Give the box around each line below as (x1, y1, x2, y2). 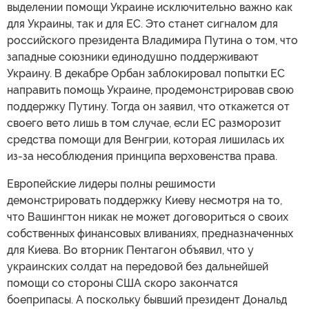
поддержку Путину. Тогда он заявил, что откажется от (7, 100, 290, 113)
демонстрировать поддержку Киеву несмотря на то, (7, 194, 282, 207)
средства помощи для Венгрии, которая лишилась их (7, 133, 284, 146)
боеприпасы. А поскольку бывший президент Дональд (7, 293, 287, 306)
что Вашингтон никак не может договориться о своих (7, 210, 288, 223)
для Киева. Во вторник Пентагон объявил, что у (7, 243, 254, 257)
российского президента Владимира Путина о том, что (7, 34, 298, 47)
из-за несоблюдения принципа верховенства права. (7, 150, 277, 163)
